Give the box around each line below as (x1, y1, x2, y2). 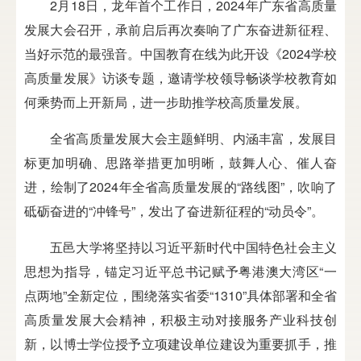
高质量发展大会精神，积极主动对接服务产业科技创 (24, 309, 337, 329)
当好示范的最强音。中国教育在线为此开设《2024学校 (24, 44, 337, 63)
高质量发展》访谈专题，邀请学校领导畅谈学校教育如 (24, 68, 337, 87)
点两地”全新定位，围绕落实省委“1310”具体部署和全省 (24, 285, 337, 305)
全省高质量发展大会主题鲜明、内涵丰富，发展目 (50, 128, 337, 147)
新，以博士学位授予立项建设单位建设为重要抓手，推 (24, 334, 337, 353)
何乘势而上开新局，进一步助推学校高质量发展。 (24, 92, 308, 111)
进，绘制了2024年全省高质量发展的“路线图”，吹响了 (24, 176, 337, 196)
